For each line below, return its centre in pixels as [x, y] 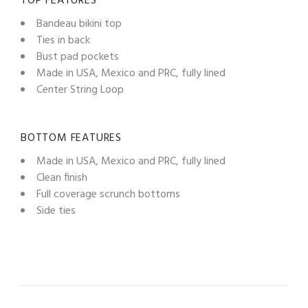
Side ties [56, 211]
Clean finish [62, 178]
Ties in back [63, 40]
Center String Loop [80, 90]
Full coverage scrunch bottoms [108, 194]
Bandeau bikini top [79, 24]
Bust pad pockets [78, 57]
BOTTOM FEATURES [71, 138]
